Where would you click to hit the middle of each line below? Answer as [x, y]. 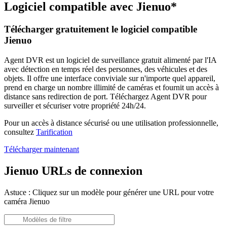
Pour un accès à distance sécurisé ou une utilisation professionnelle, [111, 123]
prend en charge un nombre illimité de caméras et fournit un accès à [111, 87]
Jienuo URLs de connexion [73, 171]
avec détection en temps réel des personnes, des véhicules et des [106, 69]
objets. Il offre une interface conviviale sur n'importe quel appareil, [110, 78]
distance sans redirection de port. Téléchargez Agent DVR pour [105, 96]
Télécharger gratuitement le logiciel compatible [101, 29]
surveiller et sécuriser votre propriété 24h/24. [75, 105]
